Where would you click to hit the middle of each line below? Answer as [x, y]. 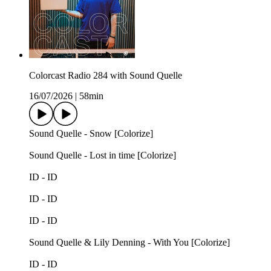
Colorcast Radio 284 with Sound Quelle [106, 76]
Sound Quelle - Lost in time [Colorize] [103, 155]
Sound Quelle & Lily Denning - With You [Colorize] [129, 243]
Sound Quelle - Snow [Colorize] [91, 134]
